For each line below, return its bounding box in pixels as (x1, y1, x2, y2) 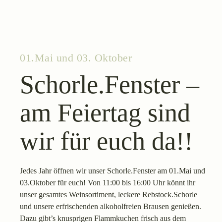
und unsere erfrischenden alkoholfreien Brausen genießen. (20, 202, 201, 211)
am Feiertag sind (20, 98, 190, 127)
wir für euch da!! (20, 126, 193, 155)
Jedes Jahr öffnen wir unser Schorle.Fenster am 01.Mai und (20, 166, 205, 175)
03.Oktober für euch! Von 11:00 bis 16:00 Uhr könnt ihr (20, 178, 195, 187)
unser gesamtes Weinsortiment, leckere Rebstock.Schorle (20, 190, 197, 199)
